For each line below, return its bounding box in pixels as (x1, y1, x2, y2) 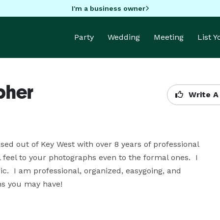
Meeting (154, 32, 184, 42)
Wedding (108, 32, 140, 42)
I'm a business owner (71, 4, 145, 12)
